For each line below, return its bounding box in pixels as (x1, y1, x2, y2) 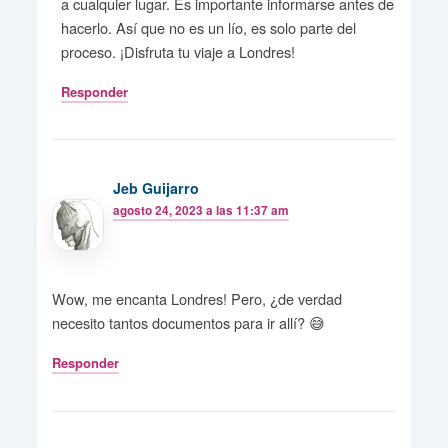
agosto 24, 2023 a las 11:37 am (113, 201, 290, 219)
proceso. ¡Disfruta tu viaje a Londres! (61, 40, 296, 62)
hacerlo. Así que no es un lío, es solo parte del (61, 16, 357, 38)
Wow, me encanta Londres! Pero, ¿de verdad (51, 288, 342, 310)
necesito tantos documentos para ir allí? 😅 (51, 312, 325, 334)
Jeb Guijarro (113, 177, 200, 198)
